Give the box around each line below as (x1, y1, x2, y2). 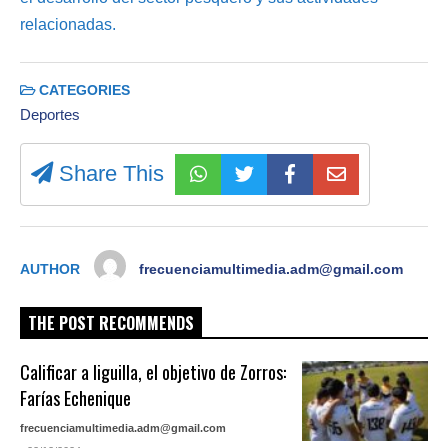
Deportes (20, 105, 80, 123)
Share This (53, 160, 164, 186)
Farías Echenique (20, 384, 132, 411)
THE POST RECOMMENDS (28, 310, 194, 335)
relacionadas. (20, 16, 116, 34)
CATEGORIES (35, 83, 130, 99)
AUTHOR (20, 261, 80, 277)
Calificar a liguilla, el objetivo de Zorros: (20, 358, 287, 385)
